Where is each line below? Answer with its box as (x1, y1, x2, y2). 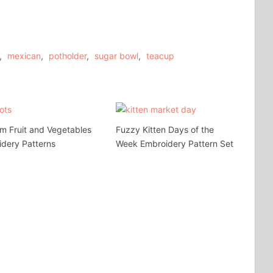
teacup (146, 50, 174, 61)
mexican (7, 50, 41, 61)
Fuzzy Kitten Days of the (115, 124, 214, 135)
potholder (49, 50, 87, 61)
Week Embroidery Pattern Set (115, 138, 233, 149)
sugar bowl (94, 50, 138, 61)
